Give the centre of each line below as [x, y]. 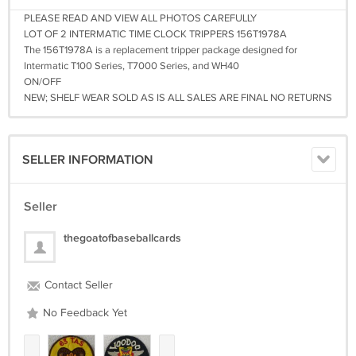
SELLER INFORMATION [88, 161]
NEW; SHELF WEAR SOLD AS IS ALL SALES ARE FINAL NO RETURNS [178, 98]
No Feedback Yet [83, 313]
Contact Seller [77, 286]
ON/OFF [43, 82]
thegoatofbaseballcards [122, 238]
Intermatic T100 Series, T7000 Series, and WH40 [132, 66]
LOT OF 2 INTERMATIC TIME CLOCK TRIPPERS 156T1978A [155, 35]
